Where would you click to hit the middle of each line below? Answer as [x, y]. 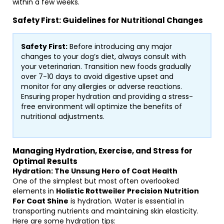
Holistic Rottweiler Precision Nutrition [127, 191]
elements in [34, 191]
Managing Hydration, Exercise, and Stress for [102, 151]
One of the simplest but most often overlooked [96, 181]
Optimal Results [45, 161]
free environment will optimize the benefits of [101, 106]
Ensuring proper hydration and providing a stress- [107, 96]
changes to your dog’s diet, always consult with [103, 56]
